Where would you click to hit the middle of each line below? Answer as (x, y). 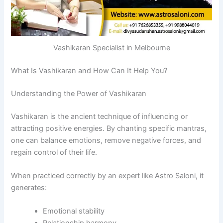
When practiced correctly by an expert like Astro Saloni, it (108, 176)
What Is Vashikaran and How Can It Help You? (89, 70)
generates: (29, 188)
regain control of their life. (54, 152)
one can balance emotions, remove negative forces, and (106, 140)
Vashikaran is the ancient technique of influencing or (100, 116)
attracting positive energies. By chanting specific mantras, (109, 128)
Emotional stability (74, 211)
